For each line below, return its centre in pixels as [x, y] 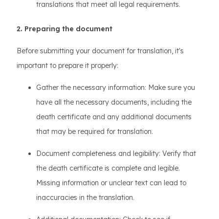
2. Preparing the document [65, 29]
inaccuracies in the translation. [85, 197]
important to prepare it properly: [67, 65]
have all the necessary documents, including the [114, 102]
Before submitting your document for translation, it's [100, 51]
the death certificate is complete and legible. [108, 168]
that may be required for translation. [95, 131]
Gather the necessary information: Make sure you [116, 87]
